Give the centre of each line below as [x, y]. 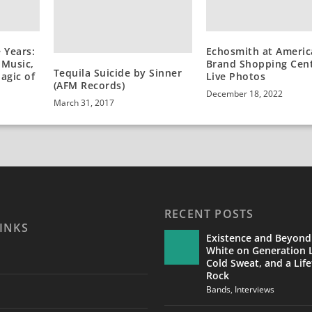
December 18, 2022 [244, 94]
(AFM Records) [89, 85]
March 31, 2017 [84, 102]
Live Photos [236, 77]
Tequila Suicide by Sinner [118, 72]
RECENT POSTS [209, 214]
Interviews [254, 290]
